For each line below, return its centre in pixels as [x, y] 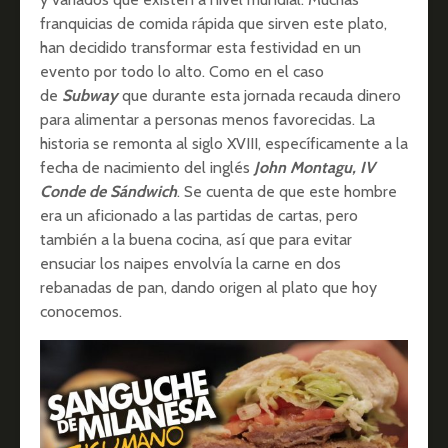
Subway [90, 95]
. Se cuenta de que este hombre [287, 191]
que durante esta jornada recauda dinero [259, 95]
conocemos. [81, 311]
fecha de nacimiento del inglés [147, 167]
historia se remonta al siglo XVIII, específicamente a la [224, 143]
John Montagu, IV [314, 167]
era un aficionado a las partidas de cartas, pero [199, 215]
